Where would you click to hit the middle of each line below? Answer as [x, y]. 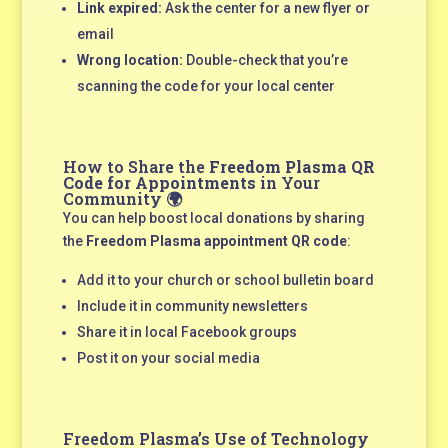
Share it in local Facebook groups [186, 331]
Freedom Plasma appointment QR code [216, 240]
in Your [287, 182]
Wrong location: [129, 59]
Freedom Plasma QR [291, 166]
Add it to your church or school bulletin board [225, 279]
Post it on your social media [168, 357]
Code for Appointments [159, 182]
